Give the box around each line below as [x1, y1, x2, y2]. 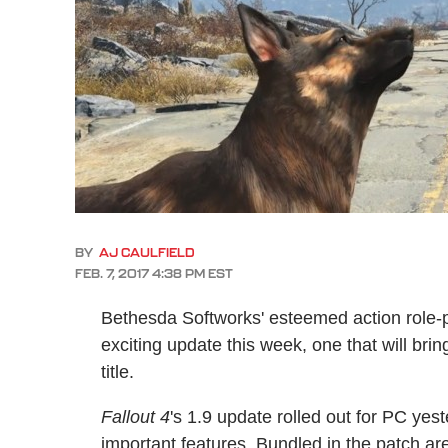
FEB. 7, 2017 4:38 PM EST [75, 266, 233, 281]
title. [101, 362, 134, 382]
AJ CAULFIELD [99, 245, 195, 260]
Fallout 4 [101, 407, 170, 427]
